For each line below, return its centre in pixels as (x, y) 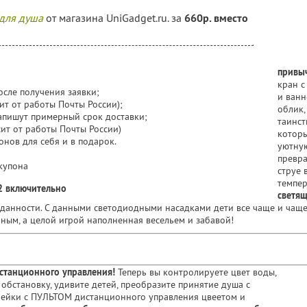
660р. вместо (216, 18)
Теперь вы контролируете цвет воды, (196, 272)
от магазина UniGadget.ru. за (114, 18)
